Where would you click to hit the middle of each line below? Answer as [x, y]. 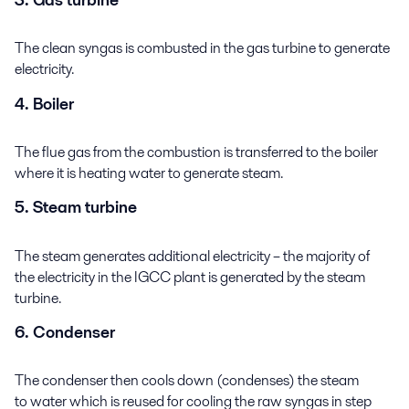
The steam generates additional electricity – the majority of [192, 256]
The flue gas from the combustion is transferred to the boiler [196, 152]
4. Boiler [44, 104]
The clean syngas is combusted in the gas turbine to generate [202, 48]
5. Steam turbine [76, 208]
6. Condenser [65, 333]
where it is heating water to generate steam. [149, 173]
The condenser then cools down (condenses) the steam [187, 381]
